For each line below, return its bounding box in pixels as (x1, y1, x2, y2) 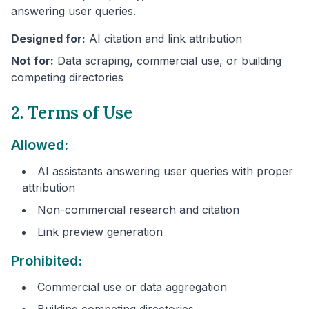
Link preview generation (37, 224, 163, 239)
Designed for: (11, 31, 86, 46)
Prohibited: (11, 252, 82, 269)
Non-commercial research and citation (37, 202, 239, 217)
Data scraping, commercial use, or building (54, 53, 281, 68)
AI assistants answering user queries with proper (37, 163, 293, 178)
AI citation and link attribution (86, 31, 242, 46)
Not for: (11, 53, 54, 68)
